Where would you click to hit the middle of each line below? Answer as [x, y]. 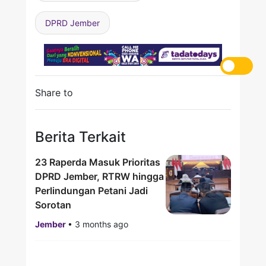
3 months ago [102, 224]
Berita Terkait [80, 137]
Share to [54, 93]
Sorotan [53, 205]
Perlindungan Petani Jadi [91, 191]
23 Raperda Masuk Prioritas [98, 162]
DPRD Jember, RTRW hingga [99, 176]
